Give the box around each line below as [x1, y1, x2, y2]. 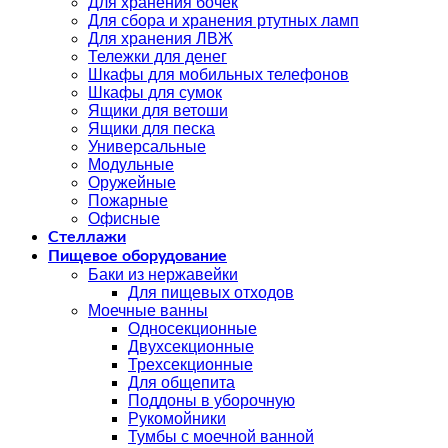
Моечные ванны [88, 302, 208, 320]
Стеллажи [48, 229, 126, 246]
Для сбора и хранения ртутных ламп [88, 12, 359, 30]
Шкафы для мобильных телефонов [88, 66, 349, 84]
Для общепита [128, 374, 235, 392]
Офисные [88, 210, 160, 228]
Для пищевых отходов [128, 284, 294, 302]
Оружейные [88, 174, 176, 192]
